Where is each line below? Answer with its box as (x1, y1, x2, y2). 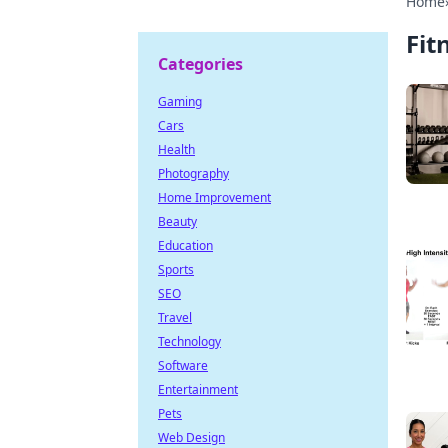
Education (158, 237, 213, 254)
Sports (158, 261, 194, 278)
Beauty (158, 213, 197, 230)
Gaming (158, 93, 202, 110)
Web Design (158, 429, 225, 446)
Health (158, 141, 195, 158)
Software (158, 357, 208, 374)
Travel (158, 309, 192, 326)
